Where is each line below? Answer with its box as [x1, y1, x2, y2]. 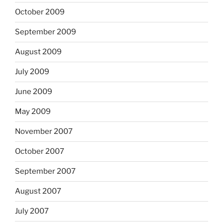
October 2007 [15, 147, 64, 156]
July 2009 [15, 67, 49, 77]
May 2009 [15, 107, 51, 116]
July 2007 [15, 207, 49, 216]
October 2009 [15, 7, 65, 17]
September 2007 [15, 167, 76, 176]
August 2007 [15, 187, 61, 196]
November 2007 [15, 127, 73, 136]
